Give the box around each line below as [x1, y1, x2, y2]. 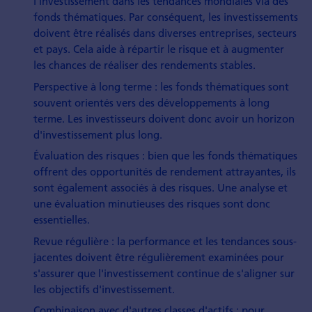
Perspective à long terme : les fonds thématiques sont [33, 79, 290, 93]
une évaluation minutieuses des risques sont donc [33, 196, 271, 211]
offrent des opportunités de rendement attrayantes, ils [33, 164, 297, 179]
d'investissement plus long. [33, 127, 163, 141]
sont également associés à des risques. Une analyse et [33, 180, 288, 195]
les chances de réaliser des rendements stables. [33, 58, 256, 72]
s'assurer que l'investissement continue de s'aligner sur [33, 265, 295, 280]
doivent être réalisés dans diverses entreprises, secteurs [33, 26, 297, 40]
